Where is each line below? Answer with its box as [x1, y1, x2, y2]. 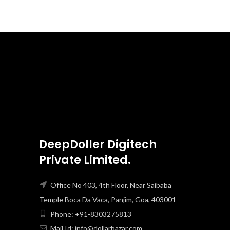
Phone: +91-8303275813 [49, 209, 131, 218]
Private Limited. [39, 151, 131, 168]
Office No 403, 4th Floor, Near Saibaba [49, 180, 171, 189]
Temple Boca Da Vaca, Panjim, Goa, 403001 [39, 195, 176, 204]
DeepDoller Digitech [39, 136, 157, 152]
